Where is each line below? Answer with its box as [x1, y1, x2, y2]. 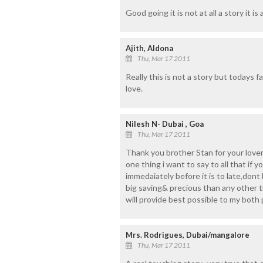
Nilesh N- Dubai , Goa [125, 119, 204, 129]
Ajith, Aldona [125, 43, 173, 53]
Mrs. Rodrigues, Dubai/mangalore [125, 230, 249, 240]
